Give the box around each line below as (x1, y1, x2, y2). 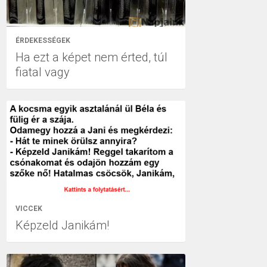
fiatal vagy (15, 65, 70, 79)
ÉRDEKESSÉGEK (15, 36, 70, 45)
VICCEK (15, 204, 42, 213)
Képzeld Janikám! (15, 218, 109, 232)
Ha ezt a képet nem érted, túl (15, 50, 167, 64)
